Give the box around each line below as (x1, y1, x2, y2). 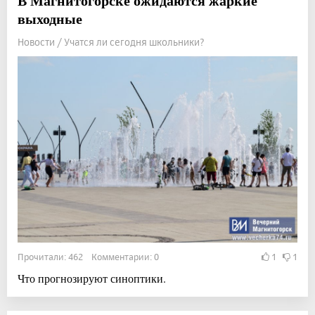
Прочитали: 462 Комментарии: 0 (18, 251, 159, 263)
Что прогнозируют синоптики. (18, 271, 166, 286)
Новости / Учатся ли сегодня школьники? (18, 36, 205, 49)
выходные (18, 8, 82, 30)
